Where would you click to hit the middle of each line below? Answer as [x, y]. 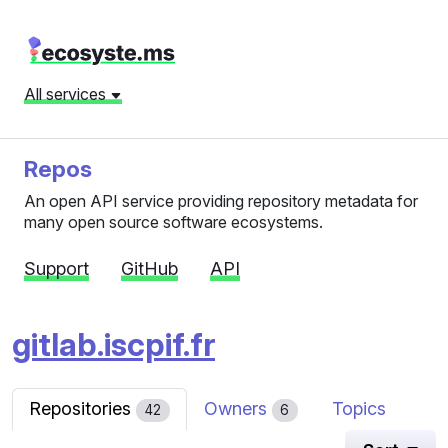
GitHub [149, 268]
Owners [237, 408]
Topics [359, 408]
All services [67, 94]
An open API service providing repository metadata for [221, 201]
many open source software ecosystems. [173, 222]
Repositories [82, 408]
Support [56, 268]
